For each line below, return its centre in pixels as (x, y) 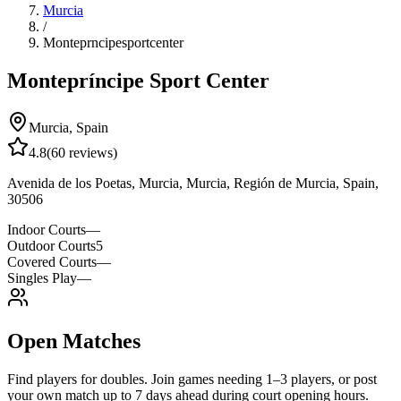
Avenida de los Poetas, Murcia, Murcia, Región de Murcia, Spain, (193, 183)
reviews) (91, 152)
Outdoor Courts (51, 245)
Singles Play (42, 277)
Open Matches (74, 341)
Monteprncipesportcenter (113, 43)
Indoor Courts (47, 229)
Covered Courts (52, 261)
